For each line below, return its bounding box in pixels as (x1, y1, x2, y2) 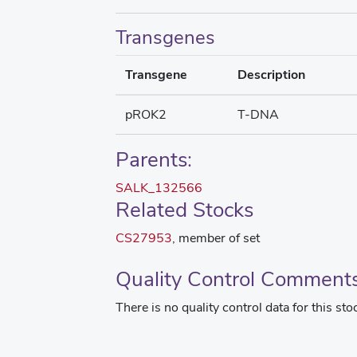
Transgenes (116, 25, 215, 49)
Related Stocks (116, 196, 253, 223)
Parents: (116, 146, 192, 173)
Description (237, 66, 305, 83)
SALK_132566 (116, 179, 202, 196)
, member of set (172, 229, 260, 246)
